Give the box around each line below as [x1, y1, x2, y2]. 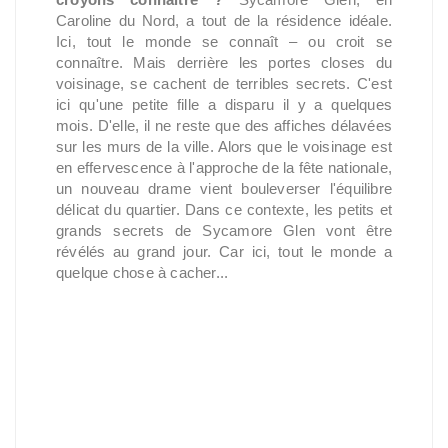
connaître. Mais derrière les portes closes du [56, 54, 392, 71]
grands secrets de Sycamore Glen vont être [56, 222, 392, 239]
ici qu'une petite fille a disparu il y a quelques [56, 96, 392, 113]
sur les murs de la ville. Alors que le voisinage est [56, 138, 392, 155]
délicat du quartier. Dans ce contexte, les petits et [56, 201, 392, 218]
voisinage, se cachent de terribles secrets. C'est [56, 75, 392, 92]
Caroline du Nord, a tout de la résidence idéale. [56, 12, 392, 29]
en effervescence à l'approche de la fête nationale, [56, 159, 392, 176]
